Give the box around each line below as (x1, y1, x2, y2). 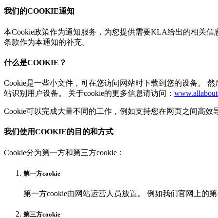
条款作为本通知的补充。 (4, 37, 90, 46)
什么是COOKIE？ (4, 58, 67, 67)
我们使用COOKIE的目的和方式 (4, 127, 113, 136)
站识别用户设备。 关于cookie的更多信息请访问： (4, 89, 174, 98)
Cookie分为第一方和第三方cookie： (4, 148, 125, 157)
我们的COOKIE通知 (4, 7, 74, 16)
